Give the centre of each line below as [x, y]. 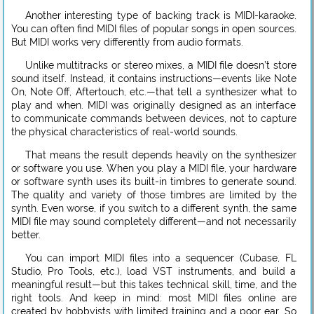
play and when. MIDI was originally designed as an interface [153, 105]
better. [26, 234]
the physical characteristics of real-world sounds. [124, 131]
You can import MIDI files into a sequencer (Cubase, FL [161, 258]
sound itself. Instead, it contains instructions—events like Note [153, 78]
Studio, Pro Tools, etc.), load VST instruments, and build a [153, 271]
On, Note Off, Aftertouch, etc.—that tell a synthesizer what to [153, 91]
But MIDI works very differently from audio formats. [127, 42]
